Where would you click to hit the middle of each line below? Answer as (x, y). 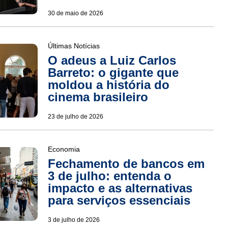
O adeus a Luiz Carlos (112, 60)
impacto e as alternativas (120, 188)
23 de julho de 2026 (75, 116)
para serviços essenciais (119, 200)
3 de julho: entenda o (109, 176)
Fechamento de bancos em (126, 163)
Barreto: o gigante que (113, 72)
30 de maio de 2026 (75, 13)
